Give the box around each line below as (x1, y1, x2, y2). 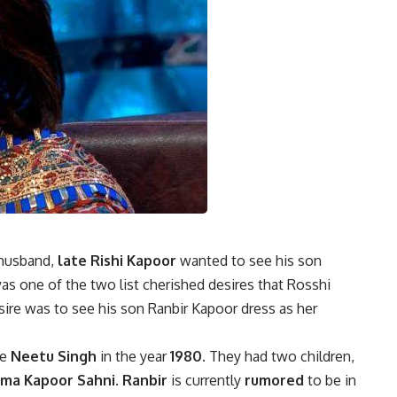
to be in (304, 371, 356, 390)
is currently (167, 371, 245, 390)
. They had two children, (202, 347, 354, 366)
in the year (97, 347, 167, 366)
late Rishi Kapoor (54, 252, 176, 270)
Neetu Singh (11, 347, 97, 366)
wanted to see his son (176, 252, 322, 270)
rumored (245, 371, 304, 390)
